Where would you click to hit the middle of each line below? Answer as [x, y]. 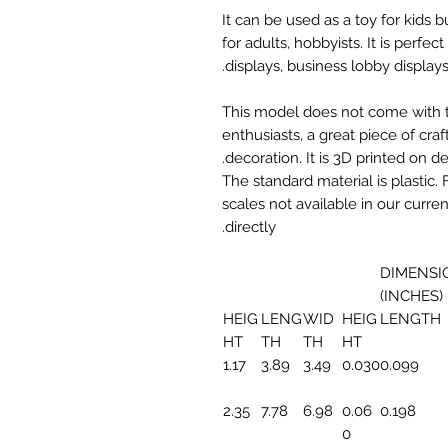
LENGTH [410, 318]
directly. [250, 226]
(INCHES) [411, 295]
